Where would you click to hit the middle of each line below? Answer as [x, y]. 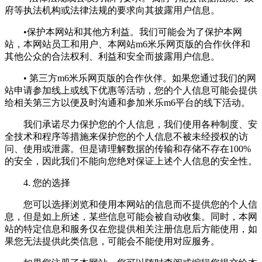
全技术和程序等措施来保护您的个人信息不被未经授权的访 [126, 136]
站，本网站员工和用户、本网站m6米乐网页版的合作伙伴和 [127, 44]
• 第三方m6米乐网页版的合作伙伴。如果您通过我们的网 [130, 78]
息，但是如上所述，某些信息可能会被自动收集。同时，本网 [131, 216]
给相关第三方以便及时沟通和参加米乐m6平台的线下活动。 [127, 102]
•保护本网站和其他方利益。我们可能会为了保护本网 [123, 32]
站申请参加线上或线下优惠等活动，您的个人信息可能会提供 [131, 90]
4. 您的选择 [37, 182]
